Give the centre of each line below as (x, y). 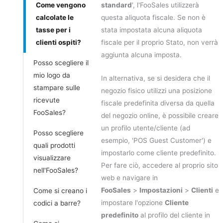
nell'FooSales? (56, 170)
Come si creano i (60, 190)
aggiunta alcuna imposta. (141, 55)
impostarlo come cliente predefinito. (159, 153)
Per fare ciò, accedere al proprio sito (160, 166)
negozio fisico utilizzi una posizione (157, 91)
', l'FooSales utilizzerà (166, 5)
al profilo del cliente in (174, 215)
